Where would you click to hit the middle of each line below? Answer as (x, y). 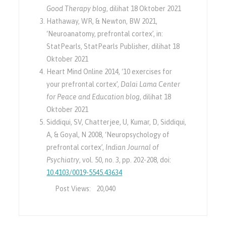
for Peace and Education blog (93, 97)
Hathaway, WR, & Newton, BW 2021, (102, 21)
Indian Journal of (132, 147)
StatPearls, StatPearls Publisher (98, 46)
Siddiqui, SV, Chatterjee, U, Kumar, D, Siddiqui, (117, 122)
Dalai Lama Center (151, 84)
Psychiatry (63, 160)
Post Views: (73, 188)
